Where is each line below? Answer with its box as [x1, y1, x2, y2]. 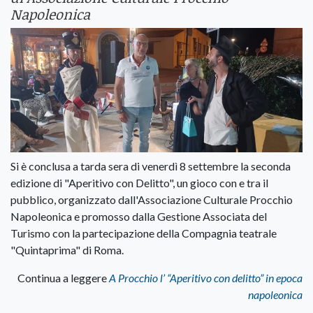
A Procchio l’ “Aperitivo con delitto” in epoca [109, 270, 303, 284]
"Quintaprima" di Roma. [10, 242, 124, 256]
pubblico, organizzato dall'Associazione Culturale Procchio [10, 192, 293, 206]
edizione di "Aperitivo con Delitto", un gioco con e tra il [10, 175, 268, 189]
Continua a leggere [17, 270, 109, 284]
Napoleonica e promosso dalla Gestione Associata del [10, 209, 267, 223]
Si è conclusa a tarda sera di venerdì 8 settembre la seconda [10, 159, 291, 173]
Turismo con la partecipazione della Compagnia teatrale [10, 226, 277, 240]
